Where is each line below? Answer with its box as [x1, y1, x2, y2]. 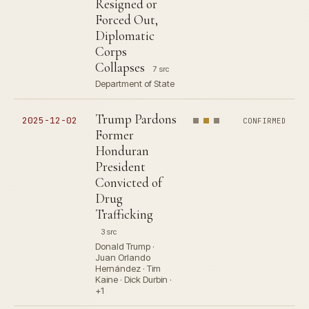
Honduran [95, 143, 149, 159]
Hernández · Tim [95, 263, 161, 274]
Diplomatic [95, 28, 154, 43]
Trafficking [95, 206, 153, 222]
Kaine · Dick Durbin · [95, 274, 172, 285]
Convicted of [95, 175, 162, 190]
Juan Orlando [95, 252, 150, 263]
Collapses [95, 59, 145, 75]
